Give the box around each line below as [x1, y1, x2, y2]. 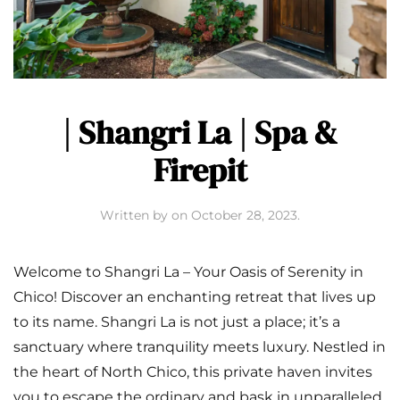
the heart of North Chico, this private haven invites [13, 362, 372, 380]
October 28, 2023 [191, 206, 297, 223]
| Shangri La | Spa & [62, 110, 337, 154]
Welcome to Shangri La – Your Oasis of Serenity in [13, 262, 363, 280]
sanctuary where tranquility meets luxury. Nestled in [13, 337, 386, 355]
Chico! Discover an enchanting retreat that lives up [13, 287, 376, 305]
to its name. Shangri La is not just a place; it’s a [13, 312, 340, 330]
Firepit [153, 147, 247, 192]
